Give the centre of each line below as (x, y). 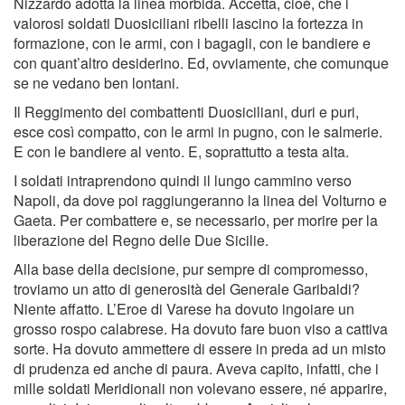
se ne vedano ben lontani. (96, 83)
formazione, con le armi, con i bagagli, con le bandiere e (192, 43)
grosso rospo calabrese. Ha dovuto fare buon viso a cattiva (201, 329)
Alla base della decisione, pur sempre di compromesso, (191, 269)
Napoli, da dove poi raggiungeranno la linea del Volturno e (200, 201)
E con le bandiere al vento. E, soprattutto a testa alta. (181, 152)
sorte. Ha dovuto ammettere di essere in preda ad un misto (200, 349)
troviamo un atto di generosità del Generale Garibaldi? (187, 289)
